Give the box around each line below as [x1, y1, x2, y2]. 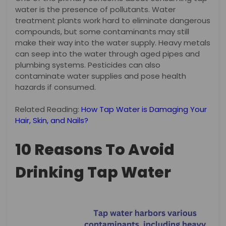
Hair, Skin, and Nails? [15, 115, 88, 126]
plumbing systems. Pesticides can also [15, 59, 160, 70]
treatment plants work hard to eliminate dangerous [15, 15, 210, 26]
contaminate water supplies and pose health [15, 70, 186, 81]
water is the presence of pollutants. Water [15, 4, 176, 15]
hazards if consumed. [15, 81, 96, 92]
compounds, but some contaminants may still [15, 26, 189, 37]
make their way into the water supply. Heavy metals [15, 37, 210, 48]
